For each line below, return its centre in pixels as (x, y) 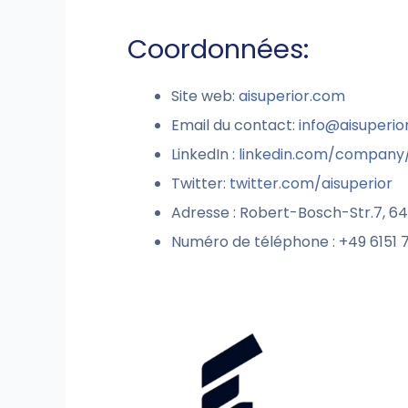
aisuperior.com (292, 96)
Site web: (205, 96)
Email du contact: (235, 125)
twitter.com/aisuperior (311, 184)
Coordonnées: (218, 49)
